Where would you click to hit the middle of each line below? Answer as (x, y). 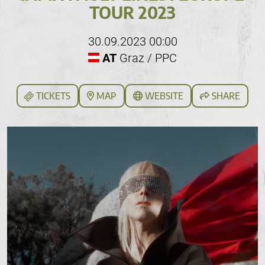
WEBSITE (163, 96)
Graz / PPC (147, 58)
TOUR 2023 (132, 12)
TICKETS (52, 96)
